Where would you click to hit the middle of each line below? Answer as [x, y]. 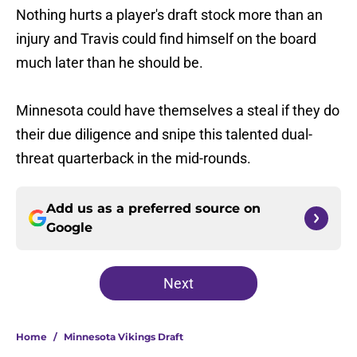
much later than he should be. [110, 63]
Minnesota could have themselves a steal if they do [178, 111]
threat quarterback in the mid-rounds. [133, 159]
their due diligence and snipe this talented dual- [164, 135]
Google [69, 228]
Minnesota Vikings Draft [124, 337]
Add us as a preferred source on [153, 209]
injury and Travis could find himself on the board [166, 39]
